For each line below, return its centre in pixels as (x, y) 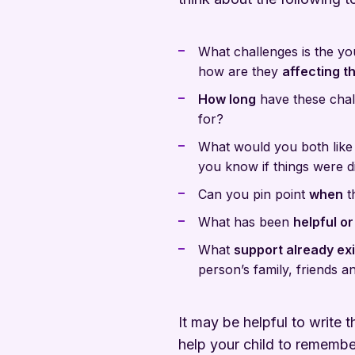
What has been (245, 222)
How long (227, 99)
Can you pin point (253, 194)
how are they (240, 71)
